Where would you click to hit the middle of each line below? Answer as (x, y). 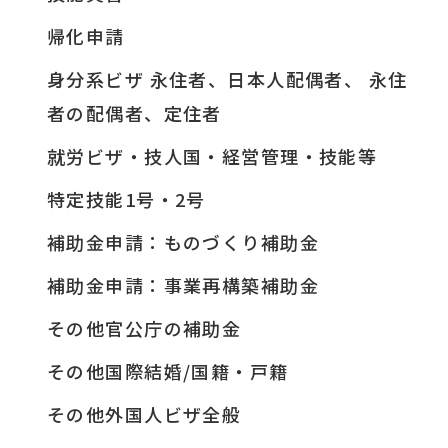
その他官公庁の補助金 (144, 328)
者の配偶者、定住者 (134, 113)
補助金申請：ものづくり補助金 (183, 242)
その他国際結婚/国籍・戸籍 (167, 371)
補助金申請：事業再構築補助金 (183, 285)
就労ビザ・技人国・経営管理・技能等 (212, 156)
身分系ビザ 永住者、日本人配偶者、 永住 (227, 79)
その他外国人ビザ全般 (144, 414)
